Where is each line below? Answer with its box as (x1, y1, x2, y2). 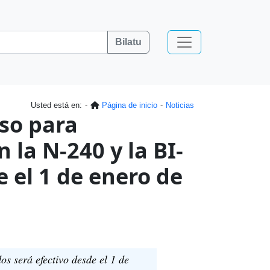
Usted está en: (31, 101, 82, 110)
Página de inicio (102, 101, 157, 110)
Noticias (166, 101, 194, 110)
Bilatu (115, 37, 142, 47)
